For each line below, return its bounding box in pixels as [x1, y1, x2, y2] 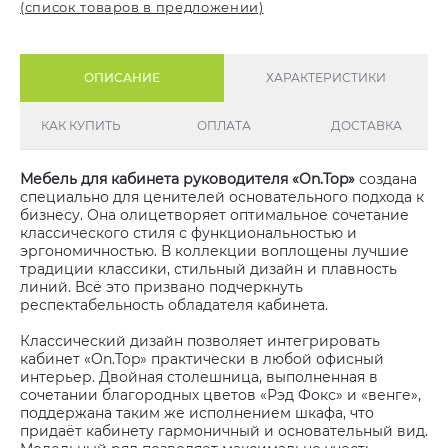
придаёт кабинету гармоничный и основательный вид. [20, 422, 428, 440]
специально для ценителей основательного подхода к [20, 188, 424, 206]
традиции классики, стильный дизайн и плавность [20, 260, 397, 278]
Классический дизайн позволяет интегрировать [20, 332, 380, 350]
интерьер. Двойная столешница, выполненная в [20, 368, 378, 386]
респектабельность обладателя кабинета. [20, 296, 328, 314]
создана [355, 170, 417, 188]
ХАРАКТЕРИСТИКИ [266, 70, 386, 85]
